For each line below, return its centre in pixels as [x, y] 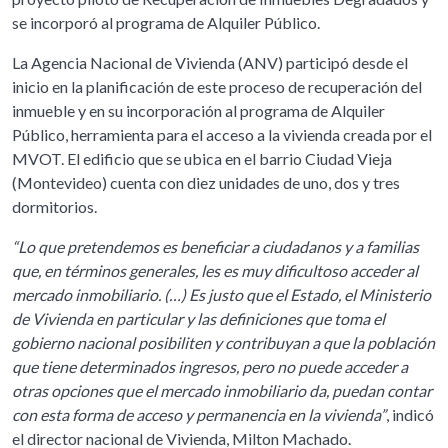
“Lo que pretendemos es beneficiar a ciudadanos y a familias [215, 246]
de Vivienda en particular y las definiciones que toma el [198, 318]
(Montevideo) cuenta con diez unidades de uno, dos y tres [206, 182]
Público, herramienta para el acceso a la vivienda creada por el [222, 134]
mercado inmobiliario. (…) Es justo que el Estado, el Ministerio [221, 294]
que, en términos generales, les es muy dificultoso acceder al [215, 270]
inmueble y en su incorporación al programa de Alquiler [198, 110]
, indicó [410, 414]
